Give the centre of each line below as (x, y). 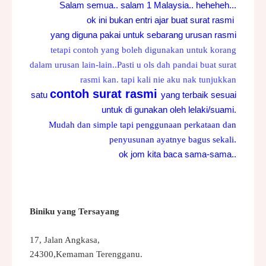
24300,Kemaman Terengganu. (86, 254)
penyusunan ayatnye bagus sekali (172, 139)
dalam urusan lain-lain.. (73, 64)
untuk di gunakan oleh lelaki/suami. (169, 109)
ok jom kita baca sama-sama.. (178, 154)
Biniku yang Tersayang (75, 211)
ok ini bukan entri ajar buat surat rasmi (161, 20)
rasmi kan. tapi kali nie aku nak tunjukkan (158, 79)
